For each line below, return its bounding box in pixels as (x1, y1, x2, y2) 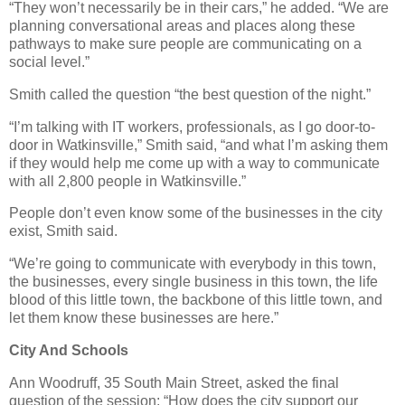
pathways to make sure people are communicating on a (9, 35, 362, 52)
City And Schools (9, 343, 128, 359)
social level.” (9, 53, 89, 70)
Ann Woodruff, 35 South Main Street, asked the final (9, 374, 339, 391)
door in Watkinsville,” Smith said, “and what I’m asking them (9, 137, 388, 153)
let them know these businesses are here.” (9, 310, 278, 326)
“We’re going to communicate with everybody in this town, (9, 256, 376, 272)
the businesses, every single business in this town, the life (9, 274, 378, 290)
